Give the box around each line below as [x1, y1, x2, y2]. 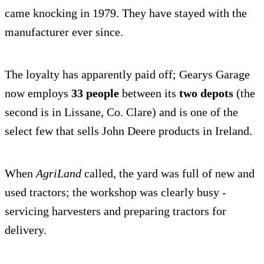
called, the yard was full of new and [81, 167, 255, 180]
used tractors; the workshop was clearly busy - [5, 186, 226, 199]
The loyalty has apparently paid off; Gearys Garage [5, 68, 250, 81]
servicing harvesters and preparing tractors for [5, 204, 226, 218]
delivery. [5, 223, 47, 237]
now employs [5, 87, 71, 100]
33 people [71, 87, 119, 100]
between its [119, 87, 179, 100]
